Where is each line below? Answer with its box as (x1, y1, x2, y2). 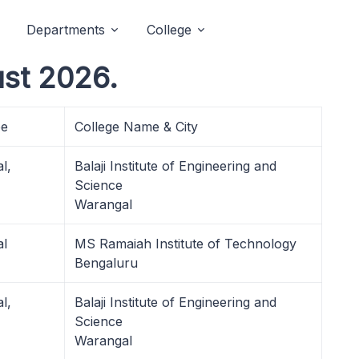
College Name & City (75, 119, 198, 135)
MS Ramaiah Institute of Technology (75, 236, 296, 252)
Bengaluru (75, 255, 138, 271)
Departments (26, 22, 105, 38)
